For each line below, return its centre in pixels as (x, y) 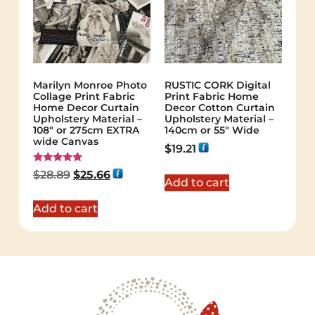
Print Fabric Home (212, 97)
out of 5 (51, 189)
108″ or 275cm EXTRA (86, 130)
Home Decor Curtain (86, 108)
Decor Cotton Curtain (220, 108)
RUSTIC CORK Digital (218, 85)
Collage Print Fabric (84, 97)
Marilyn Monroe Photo (90, 85)
